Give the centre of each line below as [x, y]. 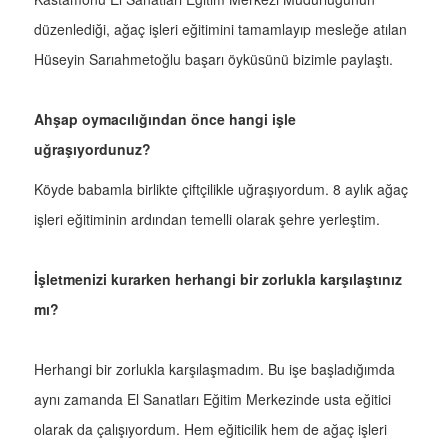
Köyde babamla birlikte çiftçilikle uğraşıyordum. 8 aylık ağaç [221, 189]
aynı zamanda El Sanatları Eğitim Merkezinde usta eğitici [212, 399]
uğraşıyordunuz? [92, 149]
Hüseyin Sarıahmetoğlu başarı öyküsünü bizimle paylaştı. [213, 59]
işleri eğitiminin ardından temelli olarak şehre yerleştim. [207, 219]
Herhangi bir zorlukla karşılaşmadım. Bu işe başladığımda [214, 369]
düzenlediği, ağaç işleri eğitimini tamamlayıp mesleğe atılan [220, 29]
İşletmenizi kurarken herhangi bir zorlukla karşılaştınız [218, 279]
